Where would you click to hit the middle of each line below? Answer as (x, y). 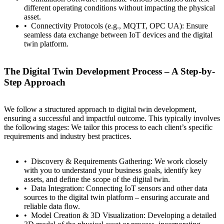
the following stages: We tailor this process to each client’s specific (108, 127)
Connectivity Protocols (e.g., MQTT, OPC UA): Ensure (119, 25)
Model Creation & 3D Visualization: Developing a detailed (124, 215)
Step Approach (35, 82)
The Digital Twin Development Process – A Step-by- (109, 71)
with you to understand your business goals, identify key (113, 170)
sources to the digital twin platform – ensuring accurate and (117, 197)
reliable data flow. (52, 206)
